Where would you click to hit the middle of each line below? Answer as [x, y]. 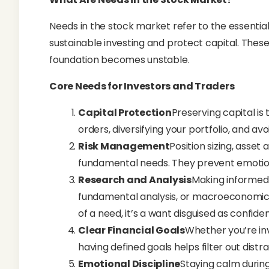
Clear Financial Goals [131, 230]
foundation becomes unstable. [119, 60]
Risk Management [124, 146]
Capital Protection [125, 113]
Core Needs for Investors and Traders [142, 86]
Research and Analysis [135, 180]
